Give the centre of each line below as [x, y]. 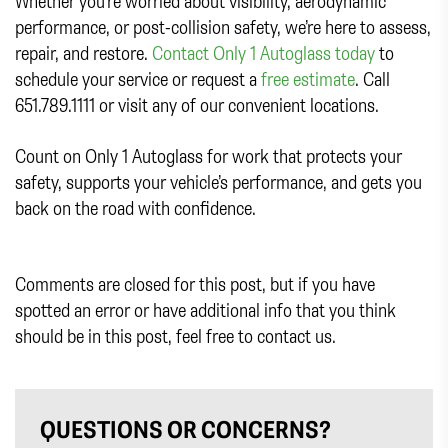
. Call [372, 79]
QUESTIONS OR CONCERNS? [185, 429]
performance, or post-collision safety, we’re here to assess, [223, 27]
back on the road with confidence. [135, 208]
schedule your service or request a [138, 79]
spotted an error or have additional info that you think [205, 310]
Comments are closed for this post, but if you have [195, 284]
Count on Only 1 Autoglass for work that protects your [208, 156]
